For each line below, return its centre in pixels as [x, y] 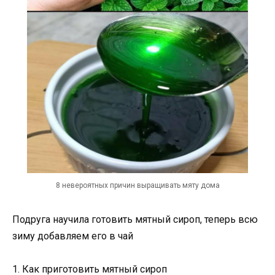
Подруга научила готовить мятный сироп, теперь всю [135, 219]
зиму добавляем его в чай [73, 236]
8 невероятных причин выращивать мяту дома [137, 185]
